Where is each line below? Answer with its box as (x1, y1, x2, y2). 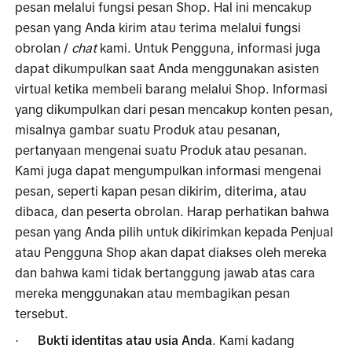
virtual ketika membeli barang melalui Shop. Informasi (15, 81, 328, 96)
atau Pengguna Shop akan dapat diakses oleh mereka (15, 244, 328, 259)
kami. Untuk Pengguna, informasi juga (97, 40, 321, 55)
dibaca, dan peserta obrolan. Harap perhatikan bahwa (15, 203, 330, 218)
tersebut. (15, 306, 69, 321)
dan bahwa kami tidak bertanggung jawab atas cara (15, 265, 316, 280)
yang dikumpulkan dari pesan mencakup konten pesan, (15, 101, 334, 116)
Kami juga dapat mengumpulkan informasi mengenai (15, 163, 322, 178)
